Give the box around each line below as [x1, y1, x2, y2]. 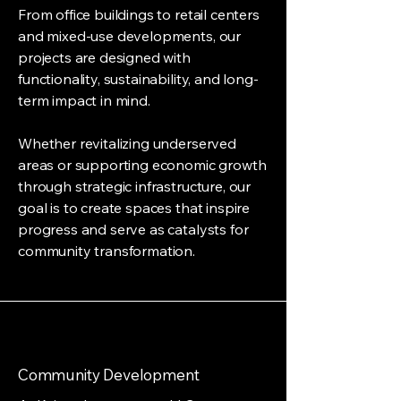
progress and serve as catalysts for [18, 220, 249, 238]
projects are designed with [18, 48, 191, 66]
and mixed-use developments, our [18, 27, 242, 45]
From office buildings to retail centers [18, 5, 260, 23]
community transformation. [18, 242, 195, 260]
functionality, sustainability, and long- [18, 70, 259, 88]
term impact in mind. [18, 91, 150, 109]
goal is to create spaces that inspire [18, 199, 251, 217]
